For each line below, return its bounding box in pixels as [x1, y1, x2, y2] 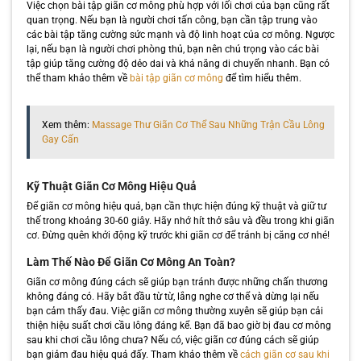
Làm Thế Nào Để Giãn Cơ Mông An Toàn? [26, 255, 235, 268]
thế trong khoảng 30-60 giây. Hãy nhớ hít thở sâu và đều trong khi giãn [26, 214, 334, 226]
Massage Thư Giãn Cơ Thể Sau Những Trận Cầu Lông [91, 118, 325, 131]
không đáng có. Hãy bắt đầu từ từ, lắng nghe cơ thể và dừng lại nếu [26, 290, 319, 302]
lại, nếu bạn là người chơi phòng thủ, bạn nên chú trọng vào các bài [26, 43, 319, 55]
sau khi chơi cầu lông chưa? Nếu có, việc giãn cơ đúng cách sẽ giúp [26, 334, 319, 346]
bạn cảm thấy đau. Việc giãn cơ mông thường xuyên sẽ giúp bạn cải [26, 305, 323, 317]
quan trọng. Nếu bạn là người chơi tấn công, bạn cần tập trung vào [26, 14, 317, 26]
